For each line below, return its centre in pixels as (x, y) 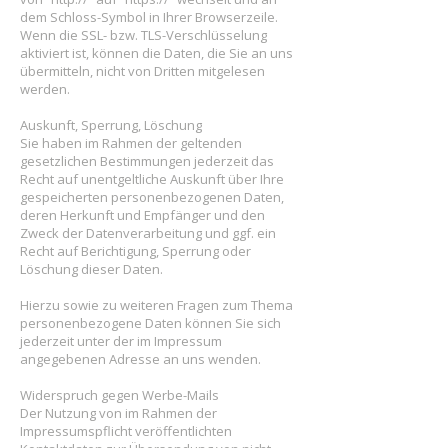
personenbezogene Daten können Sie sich (150, 323)
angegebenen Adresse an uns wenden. (140, 359)
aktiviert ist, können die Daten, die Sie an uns (156, 53)
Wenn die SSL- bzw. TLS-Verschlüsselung (143, 35)
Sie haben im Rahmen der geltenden (131, 143)
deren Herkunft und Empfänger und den (142, 215)
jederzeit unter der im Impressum (121, 341)
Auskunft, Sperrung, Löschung (111, 125)
